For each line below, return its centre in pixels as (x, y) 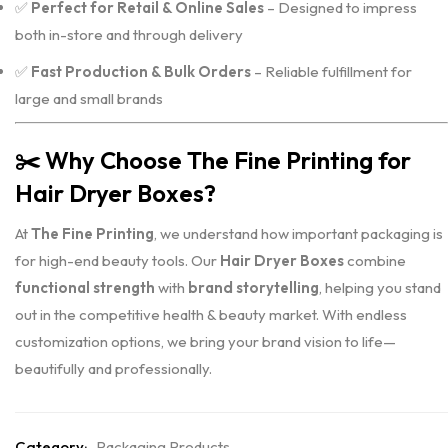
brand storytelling (253, 287)
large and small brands (89, 98)
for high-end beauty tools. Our (117, 260)
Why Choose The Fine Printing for (228, 160)
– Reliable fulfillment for (331, 71)
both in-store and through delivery (129, 34)
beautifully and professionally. (113, 368)
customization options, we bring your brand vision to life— (205, 341)
